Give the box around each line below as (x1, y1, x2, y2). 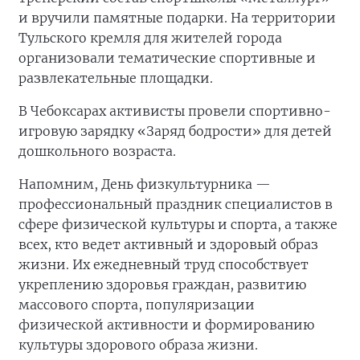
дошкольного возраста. (18, 143, 176, 160)
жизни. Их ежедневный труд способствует (18, 256, 309, 273)
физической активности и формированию (18, 317, 314, 333)
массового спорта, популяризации (18, 297, 255, 313)
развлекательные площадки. (18, 70, 213, 87)
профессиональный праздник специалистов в (18, 196, 333, 213)
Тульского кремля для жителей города (18, 30, 282, 47)
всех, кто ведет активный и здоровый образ (18, 236, 318, 253)
